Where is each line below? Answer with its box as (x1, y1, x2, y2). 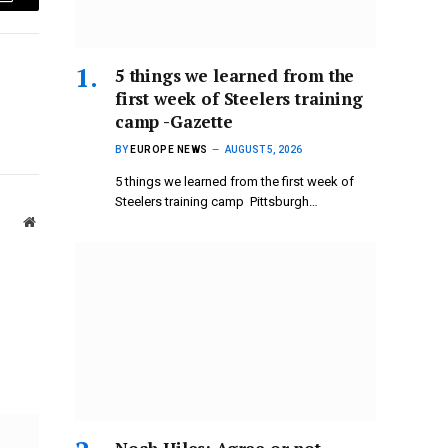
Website (34, 213, 79, 228)
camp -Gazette (115, 110, 233, 134)
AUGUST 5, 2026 (224, 144, 302, 156)
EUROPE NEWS (130, 144, 208, 156)
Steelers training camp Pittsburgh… (115, 194, 318, 210)
